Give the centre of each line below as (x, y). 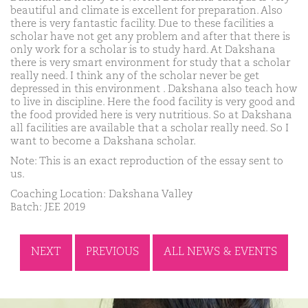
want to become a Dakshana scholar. (103, 141)
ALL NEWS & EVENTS (220, 252)
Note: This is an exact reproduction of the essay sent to (147, 161)
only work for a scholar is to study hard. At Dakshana (143, 49)
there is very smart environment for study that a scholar (150, 63)
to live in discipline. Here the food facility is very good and (153, 102)
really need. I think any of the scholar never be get (135, 76)
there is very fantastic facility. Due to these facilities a (142, 23)
